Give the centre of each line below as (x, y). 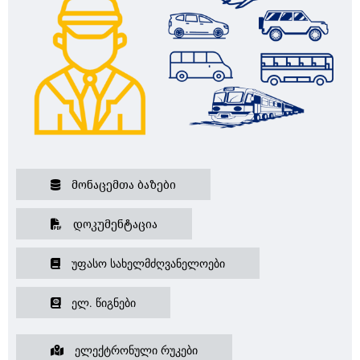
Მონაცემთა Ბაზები (122, 185)
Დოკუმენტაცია (114, 224)
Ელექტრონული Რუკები (135, 350)
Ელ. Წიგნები (102, 303)
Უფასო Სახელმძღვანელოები (147, 264)
